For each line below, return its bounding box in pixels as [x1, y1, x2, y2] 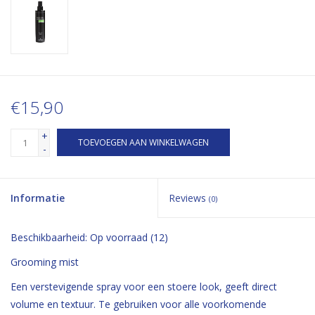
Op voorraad [90, 231, 148, 245]
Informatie [11, 191, 65, 205]
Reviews [169, 191, 209, 205]
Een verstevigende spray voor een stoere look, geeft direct [11, 280, 277, 294]
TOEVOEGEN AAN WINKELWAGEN [78, 136, 209, 149]
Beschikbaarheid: [11, 231, 90, 245]
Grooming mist [11, 255, 79, 269]
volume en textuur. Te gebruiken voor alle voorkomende [11, 297, 266, 311]
